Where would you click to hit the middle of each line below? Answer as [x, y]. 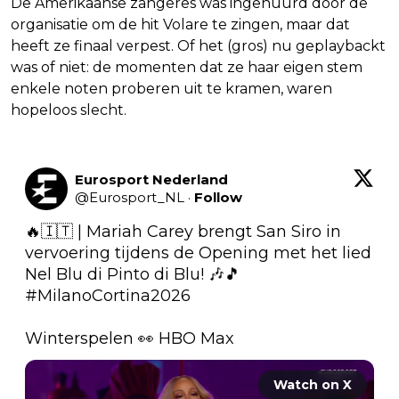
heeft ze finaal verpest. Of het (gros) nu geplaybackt [198, 46]
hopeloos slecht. [69, 110]
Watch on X [313, 385]
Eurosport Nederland [151, 180]
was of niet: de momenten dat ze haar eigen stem [187, 68]
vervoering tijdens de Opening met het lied [198, 253]
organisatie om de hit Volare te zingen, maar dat [180, 25]
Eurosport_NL [137, 198]
